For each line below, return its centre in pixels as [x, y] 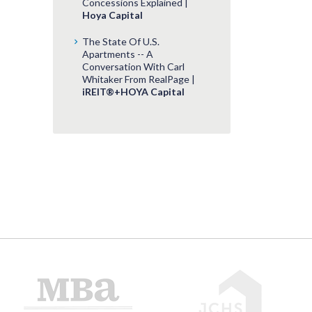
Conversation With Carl [133, 66]
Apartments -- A [118, 54]
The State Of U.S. [121, 41]
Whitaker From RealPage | [139, 79]
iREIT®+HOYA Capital [133, 91]
